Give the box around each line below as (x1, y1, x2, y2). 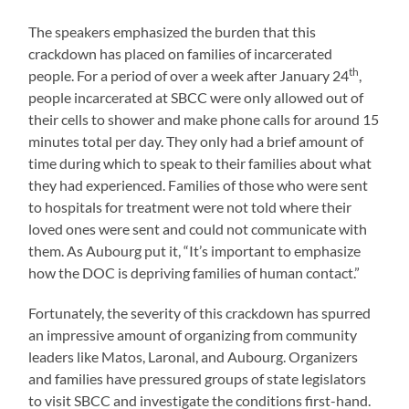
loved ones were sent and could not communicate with (28, 219, 368, 237)
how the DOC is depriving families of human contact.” (28, 263, 361, 281)
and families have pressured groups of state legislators (28, 369, 367, 387)
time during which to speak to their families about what (28, 153, 372, 172)
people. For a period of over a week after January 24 (28, 66, 350, 84)
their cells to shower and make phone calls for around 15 (28, 110, 380, 128)
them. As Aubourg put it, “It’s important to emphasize (28, 241, 362, 259)
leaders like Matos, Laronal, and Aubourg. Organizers (28, 347, 359, 365)
